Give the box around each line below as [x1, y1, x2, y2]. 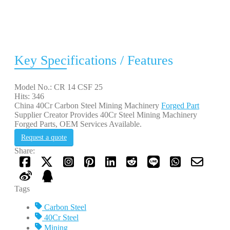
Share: [14, 146, 35, 155]
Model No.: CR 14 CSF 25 [14, 82, 103, 91]
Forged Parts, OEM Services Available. [14, 119, 142, 128]
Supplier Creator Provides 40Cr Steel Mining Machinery [14, 110, 197, 119]
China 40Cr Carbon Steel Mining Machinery [14, 101, 161, 110]
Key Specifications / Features [14, 52, 173, 68]
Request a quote [21, 133, 67, 141]
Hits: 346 [14, 91, 44, 101]
